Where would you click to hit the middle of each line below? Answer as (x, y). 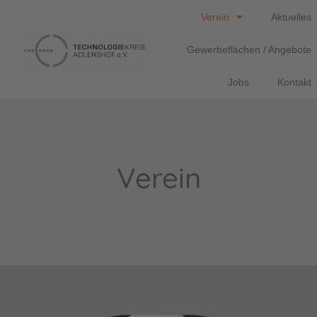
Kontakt (295, 82)
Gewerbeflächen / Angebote (249, 50)
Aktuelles (292, 17)
